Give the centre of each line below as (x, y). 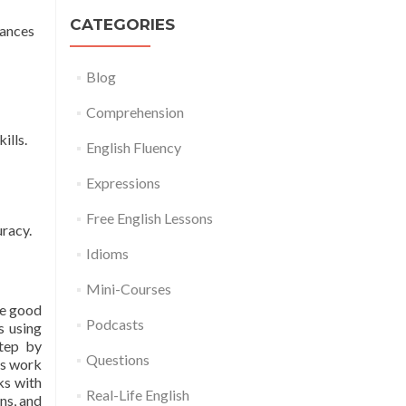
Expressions (123, 183)
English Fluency (133, 148)
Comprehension (135, 112)
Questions (117, 360)
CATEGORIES (122, 25)
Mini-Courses (128, 289)
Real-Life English (137, 395)
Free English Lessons (149, 218)
